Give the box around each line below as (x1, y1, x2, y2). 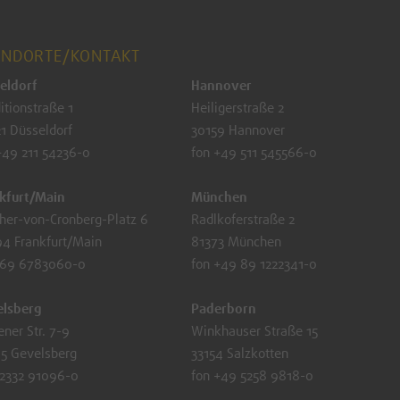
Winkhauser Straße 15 (190, 322, 318, 341)
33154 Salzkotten (190, 345, 288, 363)
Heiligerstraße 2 (190, 99, 284, 118)
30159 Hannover (190, 121, 285, 140)
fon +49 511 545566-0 (190, 144, 317, 162)
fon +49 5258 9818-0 (190, 367, 313, 386)
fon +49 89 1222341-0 (190, 255, 317, 274)
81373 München (190, 233, 281, 252)
